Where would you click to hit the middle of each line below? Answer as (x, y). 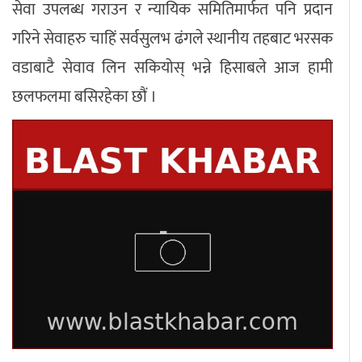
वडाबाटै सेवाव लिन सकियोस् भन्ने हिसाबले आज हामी (173, 68)
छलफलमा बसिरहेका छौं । (86, 97)
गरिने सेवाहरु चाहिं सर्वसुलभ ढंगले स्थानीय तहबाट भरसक (173, 39)
